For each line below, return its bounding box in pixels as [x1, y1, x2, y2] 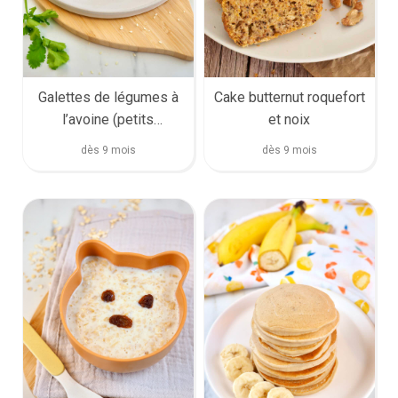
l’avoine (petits [62, 110, 155, 128]
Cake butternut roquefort [213, 88, 365, 106]
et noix [268, 110, 311, 128]
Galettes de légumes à [37, 88, 179, 106]
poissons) [76, 132, 140, 150]
